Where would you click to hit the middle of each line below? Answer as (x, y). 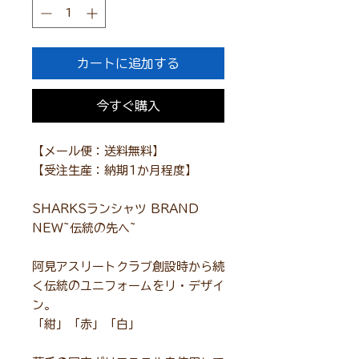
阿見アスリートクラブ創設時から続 (128, 267)
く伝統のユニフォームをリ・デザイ (128, 286)
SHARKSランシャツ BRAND (115, 209)
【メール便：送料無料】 (98, 151)
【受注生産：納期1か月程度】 (115, 171)
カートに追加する (128, 64)
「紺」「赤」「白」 (86, 325)
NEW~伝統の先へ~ (84, 228)
